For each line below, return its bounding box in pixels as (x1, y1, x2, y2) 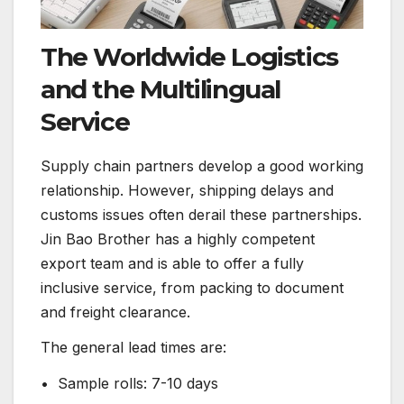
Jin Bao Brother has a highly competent (41, 229, 315, 248)
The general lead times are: (41, 338, 226, 357)
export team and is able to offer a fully (41, 253, 304, 272)
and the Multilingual (41, 73, 281, 105)
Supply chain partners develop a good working (41, 156, 363, 175)
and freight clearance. (41, 302, 190, 321)
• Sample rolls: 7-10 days (41, 374, 218, 393)
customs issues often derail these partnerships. (41, 205, 362, 224)
